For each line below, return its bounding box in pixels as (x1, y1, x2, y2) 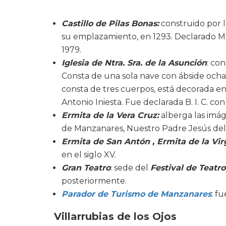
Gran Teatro (62, 163, 110, 173)
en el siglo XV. (62, 150, 116, 160)
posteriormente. (62, 176, 127, 186)
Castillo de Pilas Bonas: (62, 19, 159, 29)
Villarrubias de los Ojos (54, 210, 177, 223)
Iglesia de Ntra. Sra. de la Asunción (62, 58, 207, 68)
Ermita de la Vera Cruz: (62, 110, 159, 121)
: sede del (110, 163, 150, 173)
